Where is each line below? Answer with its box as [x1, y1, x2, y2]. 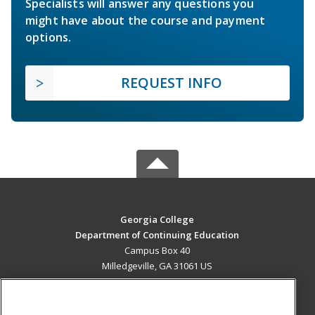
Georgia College [120, 212, 195, 226]
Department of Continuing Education [75, 228, 240, 241]
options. [25, 29, 72, 45]
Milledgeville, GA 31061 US [102, 259, 213, 272]
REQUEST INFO [121, 72, 222, 92]
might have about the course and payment [25, 12, 266, 28]
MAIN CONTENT [118, 288, 197, 302]
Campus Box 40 [124, 243, 191, 257]
